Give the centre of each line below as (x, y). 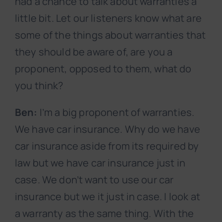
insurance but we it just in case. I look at (108, 197)
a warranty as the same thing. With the (105, 214)
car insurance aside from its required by (107, 146)
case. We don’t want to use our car (94, 180)
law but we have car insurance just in (100, 163)
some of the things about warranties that (111, 35)
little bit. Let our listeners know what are (108, 18)
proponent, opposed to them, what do (103, 69)
